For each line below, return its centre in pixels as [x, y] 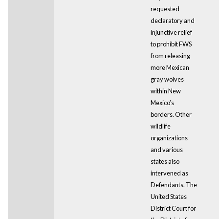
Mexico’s [162, 102]
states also [165, 161]
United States [168, 196]
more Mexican [170, 67]
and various [166, 149]
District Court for [173, 208]
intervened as [169, 173]
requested [165, 9]
